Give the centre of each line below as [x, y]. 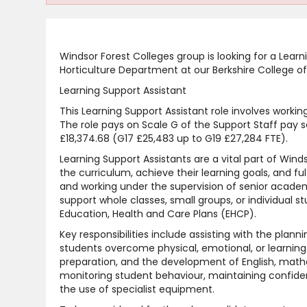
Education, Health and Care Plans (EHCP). [158, 214]
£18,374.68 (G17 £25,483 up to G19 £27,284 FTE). [174, 138]
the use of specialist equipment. [137, 289]
